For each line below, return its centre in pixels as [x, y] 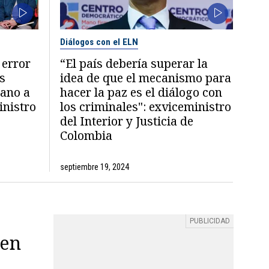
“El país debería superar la [134, 63]
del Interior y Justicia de [127, 121]
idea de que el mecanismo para [146, 77]
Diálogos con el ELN [99, 42]
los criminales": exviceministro [146, 106]
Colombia [86, 135]
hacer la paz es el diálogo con [141, 92]
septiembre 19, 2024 [95, 167]
